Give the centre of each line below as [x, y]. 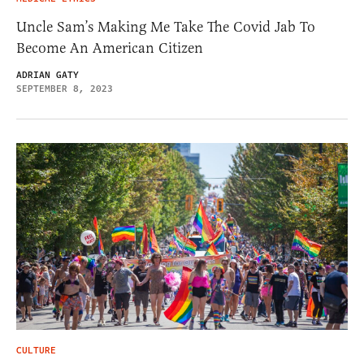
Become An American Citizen [110, 48]
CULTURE [36, 350]
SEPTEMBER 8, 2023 [65, 89]
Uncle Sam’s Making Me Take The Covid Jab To [166, 27]
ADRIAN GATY [48, 76]
